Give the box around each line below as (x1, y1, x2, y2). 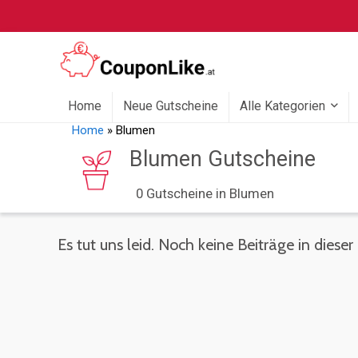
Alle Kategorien (240, 98, 325, 114)
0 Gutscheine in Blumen (136, 185, 274, 202)
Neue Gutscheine (123, 98, 218, 114)
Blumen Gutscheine (129, 146, 316, 173)
